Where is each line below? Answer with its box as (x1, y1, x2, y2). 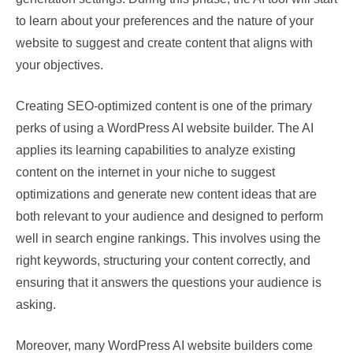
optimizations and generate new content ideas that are (16, 188, 317, 201)
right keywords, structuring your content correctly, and (16, 254, 310, 267)
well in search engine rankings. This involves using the (16, 232, 321, 245)
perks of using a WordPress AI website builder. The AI (16, 121, 314, 135)
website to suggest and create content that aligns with (16, 36, 313, 50)
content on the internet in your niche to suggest (16, 165, 275, 179)
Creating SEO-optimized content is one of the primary (16, 99, 312, 113)
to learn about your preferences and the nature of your (16, 14, 314, 28)
